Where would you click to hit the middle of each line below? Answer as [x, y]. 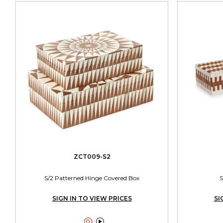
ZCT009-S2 [92, 157]
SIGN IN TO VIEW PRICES [92, 199]
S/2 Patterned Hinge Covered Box [92, 178]
